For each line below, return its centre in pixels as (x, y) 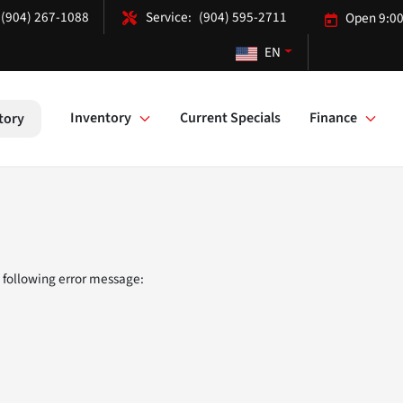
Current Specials (230, 118)
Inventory (101, 118)
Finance (333, 118)
